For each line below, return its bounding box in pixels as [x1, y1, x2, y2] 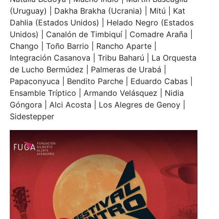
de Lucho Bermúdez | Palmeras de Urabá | [10, 64, 166, 74]
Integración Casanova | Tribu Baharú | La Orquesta [10, 52, 197, 63]
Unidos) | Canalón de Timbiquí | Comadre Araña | [10, 29, 193, 39]
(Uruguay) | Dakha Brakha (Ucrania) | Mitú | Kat [10, 5, 185, 16]
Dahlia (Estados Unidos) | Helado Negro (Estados [10, 17, 194, 27]
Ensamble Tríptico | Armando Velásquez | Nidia [10, 88, 184, 98]
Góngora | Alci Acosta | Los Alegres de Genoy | [10, 99, 185, 109]
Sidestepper [10, 111, 54, 121]
